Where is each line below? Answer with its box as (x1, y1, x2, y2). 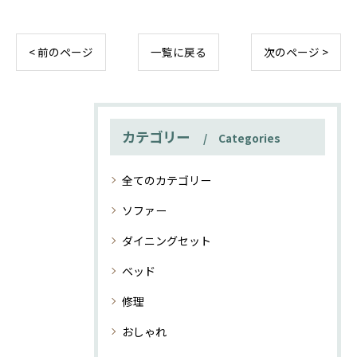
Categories (218, 129, 280, 146)
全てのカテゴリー (122, 171, 211, 188)
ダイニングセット (122, 232, 211, 249)
